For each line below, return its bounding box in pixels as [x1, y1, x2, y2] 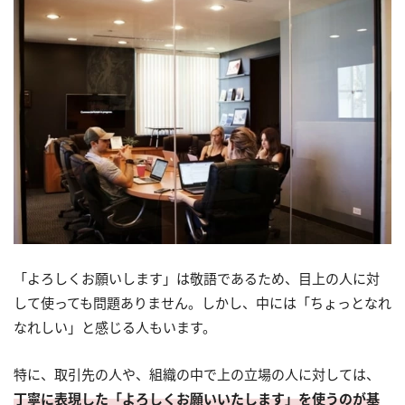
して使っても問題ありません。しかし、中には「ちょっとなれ [14, 294, 391, 313]
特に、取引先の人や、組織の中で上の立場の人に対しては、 [14, 365, 380, 384]
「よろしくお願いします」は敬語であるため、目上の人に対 [14, 269, 380, 288]
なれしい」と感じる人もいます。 [14, 318, 216, 337]
